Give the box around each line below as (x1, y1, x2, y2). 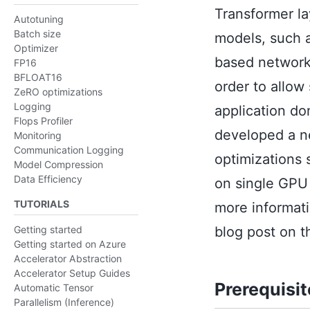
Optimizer (14, 42, 58, 54)
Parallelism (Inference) (14, 296, 114, 308)
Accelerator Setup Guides (14, 267, 130, 279)
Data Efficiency (14, 173, 82, 185)
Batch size (14, 28, 61, 39)
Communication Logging (14, 144, 124, 156)
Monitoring (14, 129, 62, 141)
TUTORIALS (14, 198, 69, 210)
